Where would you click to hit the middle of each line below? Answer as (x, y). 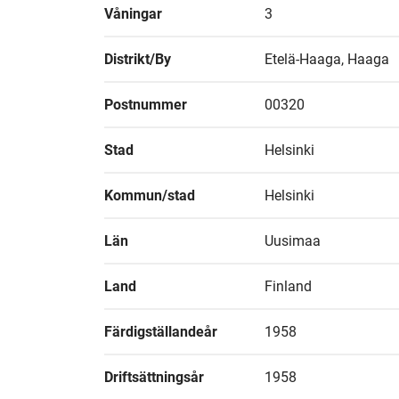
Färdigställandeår (161, 332)
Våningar (133, 14)
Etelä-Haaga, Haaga (327, 59)
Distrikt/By (138, 59)
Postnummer (146, 105)
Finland (288, 286)
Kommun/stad (150, 195)
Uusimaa (293, 241)
